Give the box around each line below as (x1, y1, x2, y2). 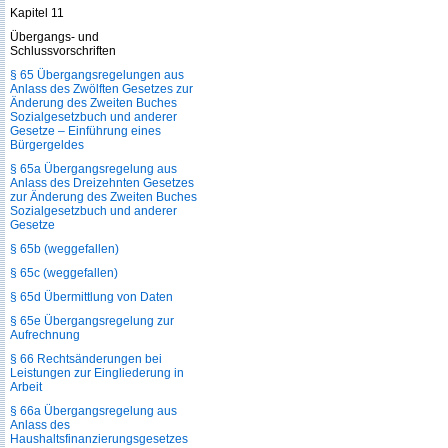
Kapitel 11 (10, 6, 64, 20)
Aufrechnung (10, 328, 80, 342)
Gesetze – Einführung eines (10, 124, 161, 138)
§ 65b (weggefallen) (10, 242, 119, 256)
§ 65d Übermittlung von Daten (10, 290, 173, 304)
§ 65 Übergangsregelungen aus (10, 68, 184, 82)
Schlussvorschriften (10, 44, 116, 58)
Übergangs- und (10, 30, 99, 44)
